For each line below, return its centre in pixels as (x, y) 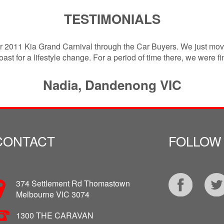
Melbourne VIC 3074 (52, 194)
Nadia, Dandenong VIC (112, 84)
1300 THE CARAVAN (54, 215)
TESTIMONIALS (112, 18)
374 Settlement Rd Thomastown (73, 183)
